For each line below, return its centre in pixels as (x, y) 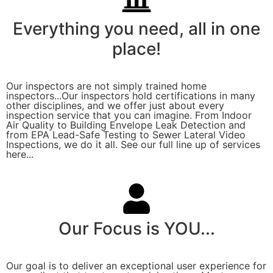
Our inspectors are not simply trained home (106, 86)
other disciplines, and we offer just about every (115, 106)
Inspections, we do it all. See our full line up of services (133, 145)
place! (136, 49)
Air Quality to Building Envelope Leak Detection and (126, 125)
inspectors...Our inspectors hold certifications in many (131, 96)
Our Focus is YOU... (136, 229)
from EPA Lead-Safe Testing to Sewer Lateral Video (126, 135)
